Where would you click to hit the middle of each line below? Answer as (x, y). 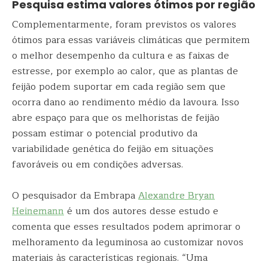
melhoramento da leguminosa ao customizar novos (128, 242)
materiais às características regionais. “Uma (110, 258)
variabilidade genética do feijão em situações (113, 149)
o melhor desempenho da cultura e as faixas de (121, 56)
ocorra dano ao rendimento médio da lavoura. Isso (126, 102)
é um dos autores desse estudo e (141, 211)
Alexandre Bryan (176, 196)
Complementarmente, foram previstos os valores (124, 25)
